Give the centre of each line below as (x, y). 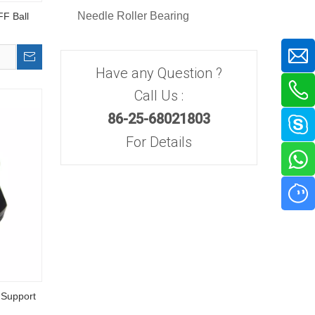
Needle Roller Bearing (133, 16)
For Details (159, 142)
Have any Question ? (159, 73)
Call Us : (159, 96)
